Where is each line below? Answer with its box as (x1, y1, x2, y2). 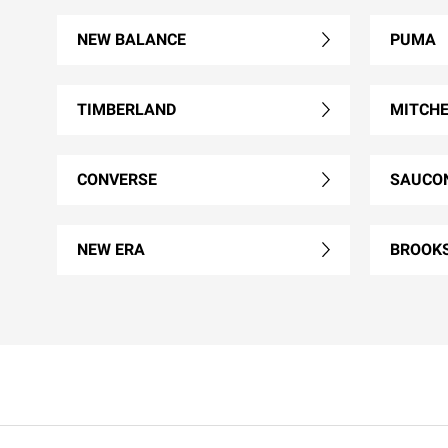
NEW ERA (77, 239, 145, 259)
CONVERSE (77, 169, 157, 189)
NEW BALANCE (77, 29, 186, 49)
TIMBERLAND (77, 99, 176, 119)
